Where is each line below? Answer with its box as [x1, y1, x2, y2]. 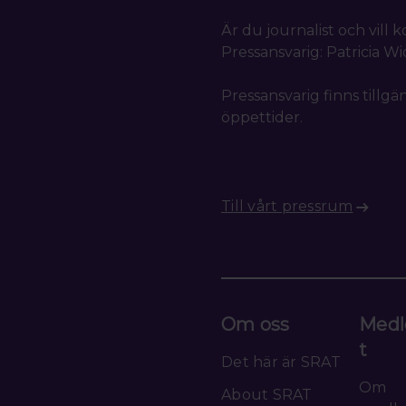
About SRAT [221, 385, 313, 403]
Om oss [221, 313, 290, 335]
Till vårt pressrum [221, 197, 353, 215]
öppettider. [221, 108, 303, 126]
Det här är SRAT [221, 353, 341, 371]
